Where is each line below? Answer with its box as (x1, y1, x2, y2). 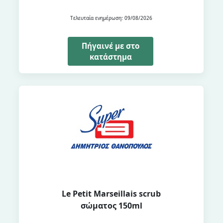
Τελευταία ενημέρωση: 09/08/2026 (70, 14, 153, 22)
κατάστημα (89, 52, 132, 62)
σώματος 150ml (80, 200, 142, 211)
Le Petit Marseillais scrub (62, 188, 161, 199)
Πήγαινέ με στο (82, 41, 140, 51)
